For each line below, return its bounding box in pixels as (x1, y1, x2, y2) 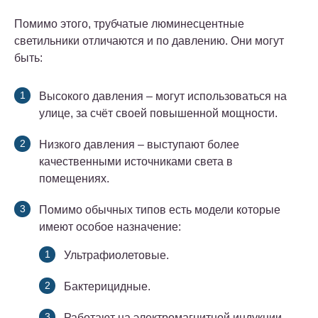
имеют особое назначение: (39, 221, 181, 234)
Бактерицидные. (64, 280, 150, 293)
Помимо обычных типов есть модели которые (39, 204, 280, 216)
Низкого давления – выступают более (39, 138, 239, 151)
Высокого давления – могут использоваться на (39, 90, 287, 103)
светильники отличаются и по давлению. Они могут (14, 35, 284, 48)
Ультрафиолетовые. (64, 249, 169, 262)
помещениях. (39, 172, 109, 185)
